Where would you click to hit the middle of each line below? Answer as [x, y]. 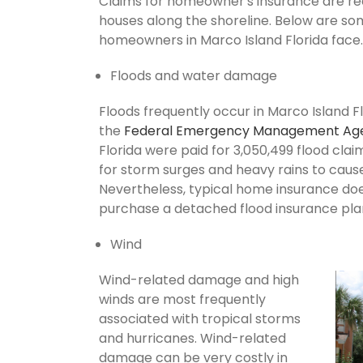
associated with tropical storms [200, 318]
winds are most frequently [182, 299]
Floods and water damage [194, 75]
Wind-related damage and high [199, 280]
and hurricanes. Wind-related [192, 338]
